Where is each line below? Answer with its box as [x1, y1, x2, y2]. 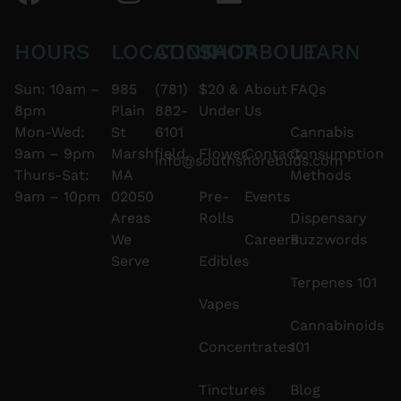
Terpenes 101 [289, 273, 377, 291]
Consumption [289, 144, 384, 162]
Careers [243, 230, 298, 248]
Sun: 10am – [14, 80, 100, 98]
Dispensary [289, 209, 366, 226]
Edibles [198, 252, 249, 269]
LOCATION [111, 38, 218, 64]
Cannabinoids [289, 316, 384, 334]
